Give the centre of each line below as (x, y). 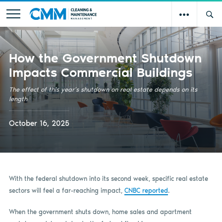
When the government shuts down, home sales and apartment (100, 212)
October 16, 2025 (39, 123)
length (18, 99)
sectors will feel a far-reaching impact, (66, 190)
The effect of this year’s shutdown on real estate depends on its (103, 89)
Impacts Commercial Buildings (100, 72)
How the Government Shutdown (105, 58)
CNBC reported (146, 190)
